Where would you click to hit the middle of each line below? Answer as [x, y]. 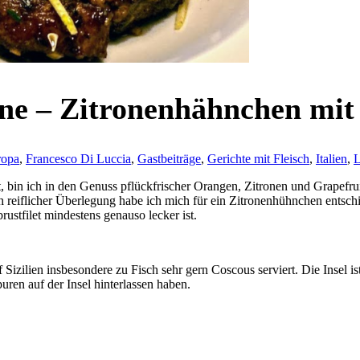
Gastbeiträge [169, 158]
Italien [331, 158]
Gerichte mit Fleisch [258, 158]
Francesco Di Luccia [78, 158]
